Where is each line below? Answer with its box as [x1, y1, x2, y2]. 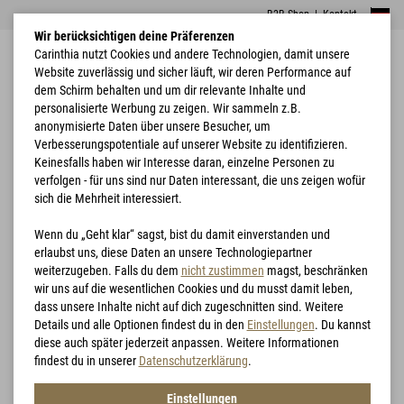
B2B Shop [267, 8, 309, 21]
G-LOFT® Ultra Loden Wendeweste [141, 138, 293, 151]
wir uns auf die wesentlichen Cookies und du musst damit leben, [33, 281, 353, 296]
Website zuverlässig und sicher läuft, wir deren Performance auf [33, 65, 351, 79]
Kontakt [323, 8, 357, 21]
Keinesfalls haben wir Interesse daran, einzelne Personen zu [33, 155, 335, 170]
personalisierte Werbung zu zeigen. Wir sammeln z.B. [33, 101, 301, 115]
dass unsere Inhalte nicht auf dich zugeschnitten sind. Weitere [33, 299, 344, 314]
